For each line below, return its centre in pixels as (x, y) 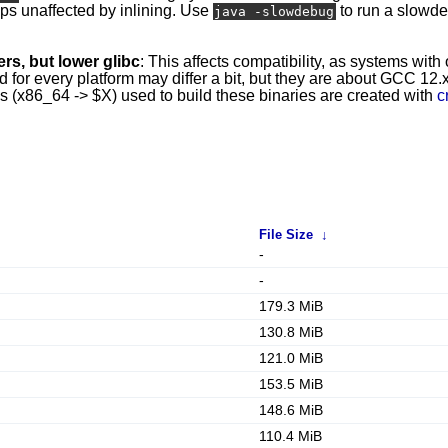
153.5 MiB (291, 384)
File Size (286, 234)
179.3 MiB (291, 306)
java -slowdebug (274, 11)
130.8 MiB (291, 332)
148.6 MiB (291, 410)
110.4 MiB (290, 436)
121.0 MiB (291, 358)
